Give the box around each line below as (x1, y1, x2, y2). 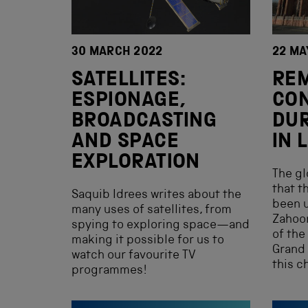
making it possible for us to (71, 234, 224, 247)
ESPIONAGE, (71, 91, 185, 112)
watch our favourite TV (71, 250, 196, 262)
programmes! (71, 265, 147, 277)
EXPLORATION (71, 153, 200, 174)
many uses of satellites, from (71, 204, 232, 217)
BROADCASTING (71, 112, 217, 133)
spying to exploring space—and (71, 219, 250, 232)
